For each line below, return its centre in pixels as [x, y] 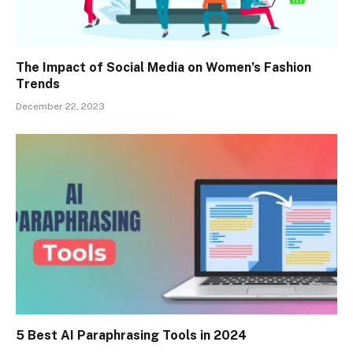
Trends [38, 84]
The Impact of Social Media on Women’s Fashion [163, 67]
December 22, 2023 [60, 106]
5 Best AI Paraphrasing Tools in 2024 [131, 336]
